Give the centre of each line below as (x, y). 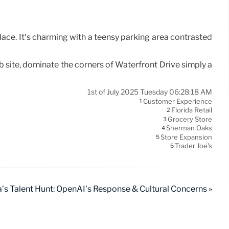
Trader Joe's (193, 146)
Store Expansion (186, 137)
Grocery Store (190, 119)
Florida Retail (192, 110)
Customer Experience (178, 101)
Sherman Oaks (189, 128)
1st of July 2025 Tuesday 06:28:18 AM (150, 92)
